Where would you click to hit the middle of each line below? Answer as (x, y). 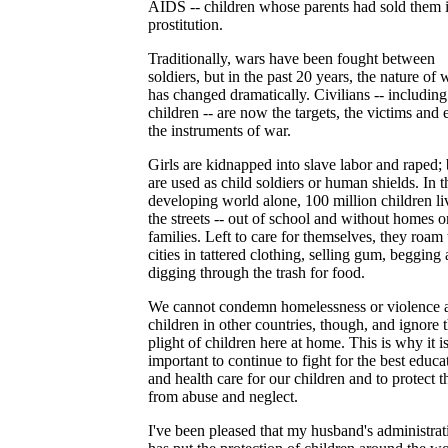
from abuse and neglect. (223, 396)
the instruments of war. (219, 130)
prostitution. (185, 24)
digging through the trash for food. (256, 272)
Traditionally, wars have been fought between (291, 58)
